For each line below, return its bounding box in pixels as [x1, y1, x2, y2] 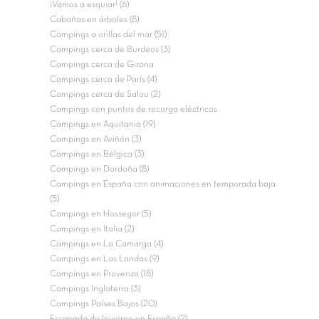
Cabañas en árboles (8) [50, 15, 139, 24]
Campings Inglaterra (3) [50, 284, 140, 293]
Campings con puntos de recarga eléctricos [50, 105, 217, 114]
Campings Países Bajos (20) [50, 299, 157, 308]
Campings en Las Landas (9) [50, 254, 159, 263]
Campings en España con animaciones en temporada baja [50, 179, 276, 189]
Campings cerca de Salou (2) [50, 90, 160, 99]
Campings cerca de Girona [50, 60, 154, 69]
